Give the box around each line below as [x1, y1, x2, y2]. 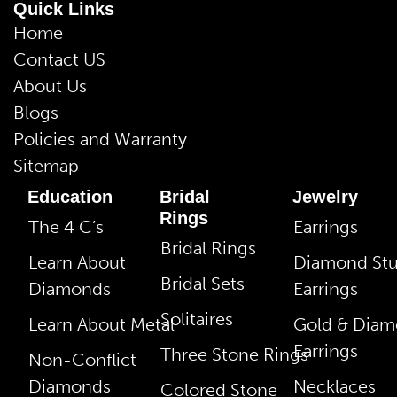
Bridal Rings [160, 237, 257, 259]
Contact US [13, 48, 105, 70]
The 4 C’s [28, 215, 104, 237]
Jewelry [292, 186, 358, 206]
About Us [13, 74, 87, 97]
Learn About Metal [28, 313, 175, 335]
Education [27, 186, 113, 206]
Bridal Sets [160, 272, 245, 294]
